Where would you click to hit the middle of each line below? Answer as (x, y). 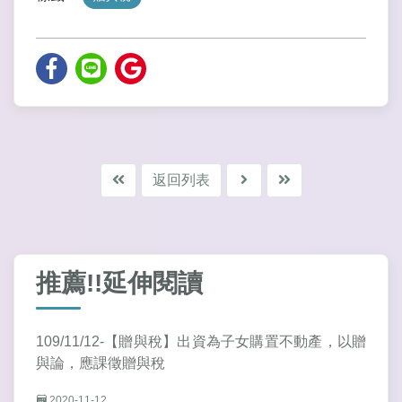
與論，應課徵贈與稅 (100, 363)
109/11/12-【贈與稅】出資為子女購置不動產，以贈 (201, 342)
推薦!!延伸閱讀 (119, 284)
